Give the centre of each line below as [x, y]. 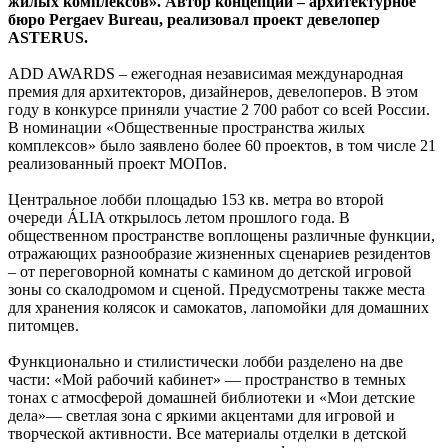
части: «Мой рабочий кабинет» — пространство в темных [207, 380]
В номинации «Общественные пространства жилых [186, 128]
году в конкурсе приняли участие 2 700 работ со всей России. [219, 110]
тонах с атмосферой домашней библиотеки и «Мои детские [211, 398]
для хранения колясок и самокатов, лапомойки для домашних [218, 308]
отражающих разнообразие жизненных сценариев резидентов [219, 254]
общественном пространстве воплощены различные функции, [221, 236]
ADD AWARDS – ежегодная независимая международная [205, 74]
